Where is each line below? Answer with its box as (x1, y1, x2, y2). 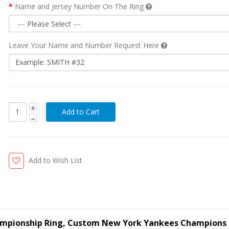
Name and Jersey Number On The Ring (14, 1, 146, 11)
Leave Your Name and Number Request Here (8, 40, 161, 50)
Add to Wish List (28, 155, 82, 165)
